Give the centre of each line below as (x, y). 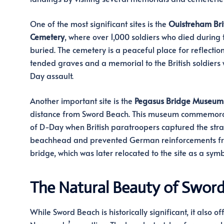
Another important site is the (82, 100)
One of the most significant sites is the (99, 23)
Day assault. (51, 75)
